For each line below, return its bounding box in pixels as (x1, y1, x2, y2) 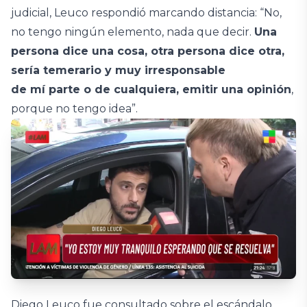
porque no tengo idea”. (11, 102, 140, 115)
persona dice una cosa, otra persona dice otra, (11, 45, 284, 58)
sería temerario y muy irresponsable (11, 64, 225, 77)
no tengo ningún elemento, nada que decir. (11, 25, 254, 38)
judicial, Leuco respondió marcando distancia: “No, (11, 6, 282, 19)
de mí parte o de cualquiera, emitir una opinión (11, 83, 291, 96)
